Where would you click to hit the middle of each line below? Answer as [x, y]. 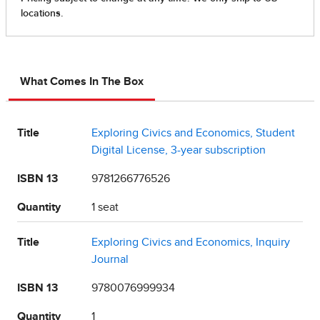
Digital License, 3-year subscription [179, 150]
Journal [110, 260]
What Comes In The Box [82, 82]
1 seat [105, 207]
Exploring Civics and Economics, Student [193, 133]
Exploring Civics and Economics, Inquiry [191, 242]
